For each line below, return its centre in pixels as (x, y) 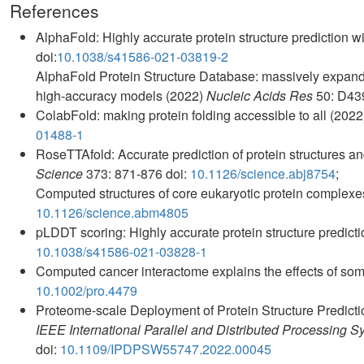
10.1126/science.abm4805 (112, 212)
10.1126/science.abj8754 (263, 173)
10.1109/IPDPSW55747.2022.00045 (166, 349)
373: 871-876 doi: (136, 173)
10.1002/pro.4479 (87, 290)
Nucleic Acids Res (260, 95)
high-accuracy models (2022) (121, 95)
